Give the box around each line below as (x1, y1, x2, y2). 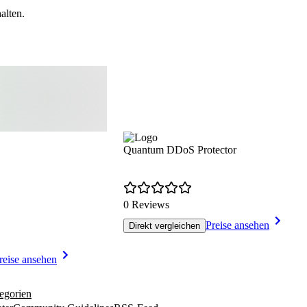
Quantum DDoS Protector (123, 143, 236, 156)
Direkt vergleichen (129, 220, 200, 231)
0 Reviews (123, 198, 169, 210)
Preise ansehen (206, 219, 269, 231)
